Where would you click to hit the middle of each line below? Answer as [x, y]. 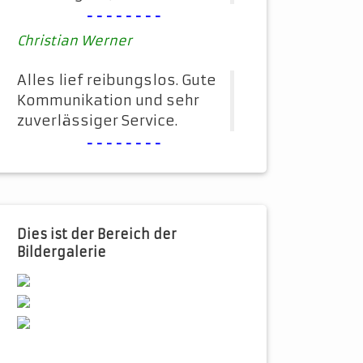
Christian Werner [75, 41]
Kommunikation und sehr [108, 101]
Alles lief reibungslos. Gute [117, 81]
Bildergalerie [62, 252]
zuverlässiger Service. [97, 121]
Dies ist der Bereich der [97, 235]
